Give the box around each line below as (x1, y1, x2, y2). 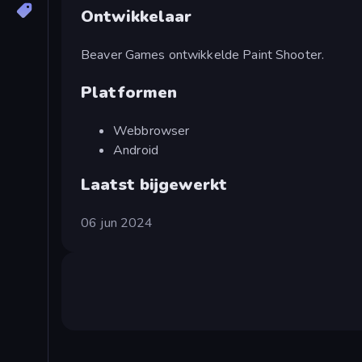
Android (113, 141, 158, 159)
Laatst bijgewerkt (81, 173, 228, 196)
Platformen (81, 81, 178, 103)
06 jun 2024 (81, 213, 154, 232)
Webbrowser (113, 121, 190, 140)
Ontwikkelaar (81, 5, 192, 27)
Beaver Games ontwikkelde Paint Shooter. (81, 45, 325, 64)
